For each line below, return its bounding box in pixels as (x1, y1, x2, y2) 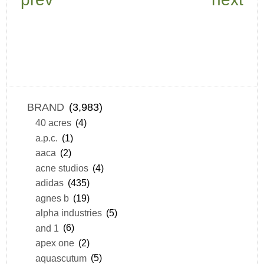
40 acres (35, 117, 71, 128)
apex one (35, 237, 74, 249)
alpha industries (35, 207, 102, 219)
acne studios (35, 162, 88, 173)
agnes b (35, 192, 69, 203)
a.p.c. (35, 132, 58, 143)
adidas (35, 177, 64, 189)
